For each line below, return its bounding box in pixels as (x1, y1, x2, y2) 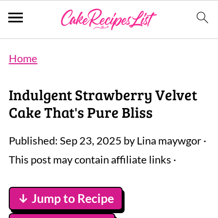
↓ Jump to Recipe (17, 191, 114, 205)
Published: (8, 134, 60, 147)
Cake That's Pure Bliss (8, 102, 153, 122)
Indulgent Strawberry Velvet (8, 85, 197, 104)
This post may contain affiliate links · (8, 153, 176, 166)
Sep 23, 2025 (59, 134, 122, 147)
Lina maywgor (136, 134, 201, 147)
